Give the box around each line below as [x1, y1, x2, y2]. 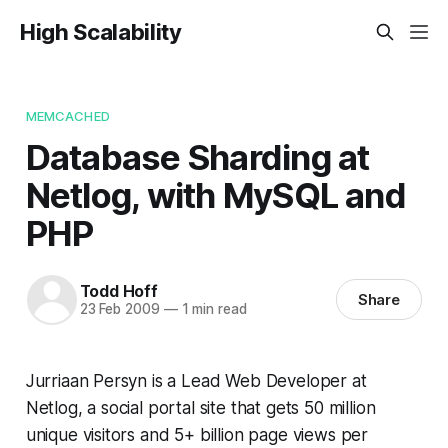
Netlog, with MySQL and [25, 173, 406, 216]
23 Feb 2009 [79, 301, 160, 318]
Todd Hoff [79, 281, 158, 302]
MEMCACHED [25, 107, 110, 124]
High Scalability [20, 19, 182, 45]
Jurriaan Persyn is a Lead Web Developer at [25, 370, 367, 391]
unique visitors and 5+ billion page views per [25, 424, 369, 445]
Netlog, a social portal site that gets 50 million [25, 397, 376, 418]
